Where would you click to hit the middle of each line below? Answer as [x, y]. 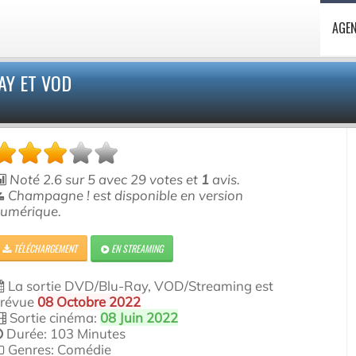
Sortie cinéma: [54, 317]
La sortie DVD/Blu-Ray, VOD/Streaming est [139, 286]
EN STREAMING [136, 248]
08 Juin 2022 [139, 317]
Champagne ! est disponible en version [124, 195]
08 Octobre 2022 [89, 302]
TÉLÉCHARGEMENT [44, 248]
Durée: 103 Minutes [65, 333]
